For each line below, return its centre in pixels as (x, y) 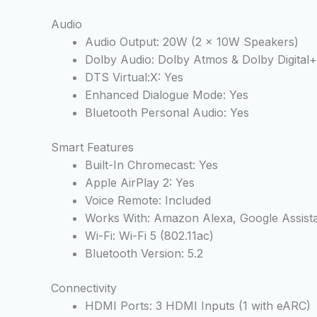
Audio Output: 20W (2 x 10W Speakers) (192, 42)
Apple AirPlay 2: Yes (140, 183)
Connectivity (84, 288)
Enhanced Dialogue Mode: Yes (167, 95)
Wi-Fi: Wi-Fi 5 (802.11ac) (149, 236)
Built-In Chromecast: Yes (151, 165)
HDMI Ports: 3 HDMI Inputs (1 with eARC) (198, 306)
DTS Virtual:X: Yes (134, 77)
